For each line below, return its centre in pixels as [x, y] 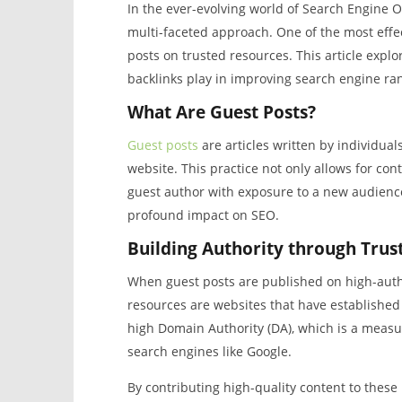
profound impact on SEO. [203, 215]
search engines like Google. [209, 352]
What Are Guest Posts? [221, 113]
